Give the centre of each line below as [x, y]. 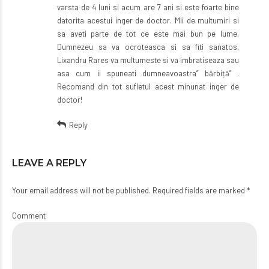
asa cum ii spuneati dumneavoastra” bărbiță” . [148, 73]
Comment [29, 215]
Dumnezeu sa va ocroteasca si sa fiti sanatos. [148, 47]
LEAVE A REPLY [49, 163]
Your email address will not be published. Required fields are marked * [131, 190]
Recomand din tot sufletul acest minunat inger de [148, 86]
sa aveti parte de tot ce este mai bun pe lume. [148, 33]
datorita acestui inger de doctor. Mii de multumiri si [148, 20]
